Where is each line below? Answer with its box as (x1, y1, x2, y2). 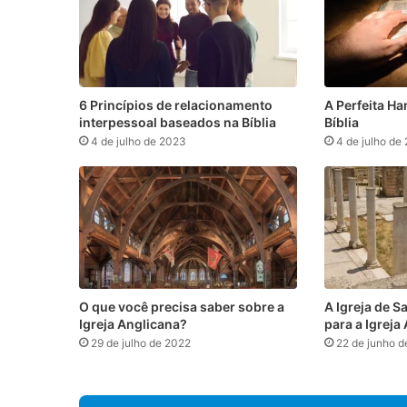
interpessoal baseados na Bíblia (79, 114, 276, 130)
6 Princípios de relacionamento (79, 96, 273, 113)
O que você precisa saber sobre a (79, 298, 284, 314)
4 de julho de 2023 (91, 134, 186, 148)
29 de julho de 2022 (91, 335, 191, 350)
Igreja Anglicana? (79, 315, 187, 332)
